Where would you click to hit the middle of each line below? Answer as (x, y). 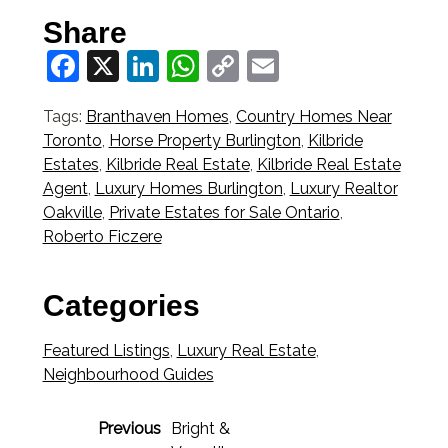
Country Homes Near (313, 117)
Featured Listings (106, 350)
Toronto (72, 141)
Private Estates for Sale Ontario (224, 213)
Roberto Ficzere (102, 237)
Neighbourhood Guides (128, 374)
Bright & (200, 428)
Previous (129, 428)
